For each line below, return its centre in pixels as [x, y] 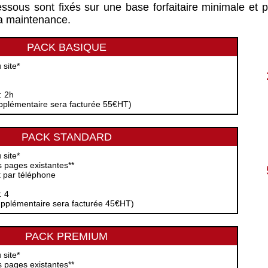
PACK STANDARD [66, 137]
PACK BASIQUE [66, 47]
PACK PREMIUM [66, 236]
